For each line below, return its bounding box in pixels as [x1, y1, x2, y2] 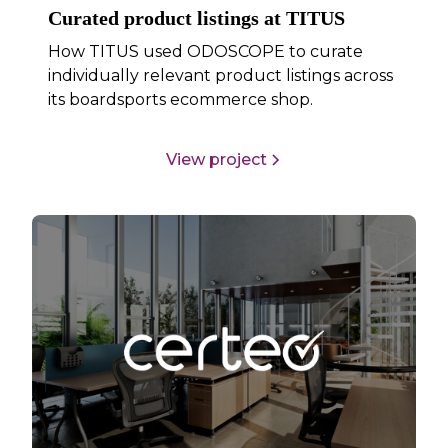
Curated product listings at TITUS [48, 7, 346, 30]
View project [165, 149, 267, 169]
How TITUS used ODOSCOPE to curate [48, 42, 364, 62]
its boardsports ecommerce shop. [48, 90, 314, 110]
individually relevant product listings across [48, 66, 394, 86]
